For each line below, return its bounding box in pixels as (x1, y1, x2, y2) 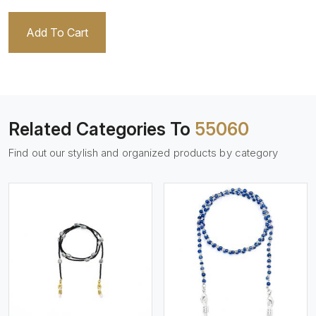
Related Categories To (8, 119, 195, 140)
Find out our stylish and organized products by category (8, 146, 279, 159)
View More (69, 248, 117, 260)
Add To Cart (26, 25, 88, 39)
